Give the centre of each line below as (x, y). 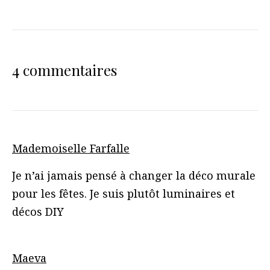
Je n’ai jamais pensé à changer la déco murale (134, 175)
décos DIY (38, 211)
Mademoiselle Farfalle (71, 148)
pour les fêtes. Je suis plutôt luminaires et (124, 193)
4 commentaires (64, 70)
